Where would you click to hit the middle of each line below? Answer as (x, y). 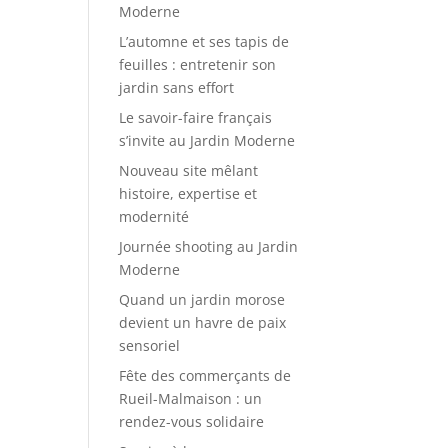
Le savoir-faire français (196, 117)
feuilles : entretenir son (198, 64)
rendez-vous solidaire (192, 421)
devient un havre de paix (203, 322)
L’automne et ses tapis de (204, 41)
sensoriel (150, 345)
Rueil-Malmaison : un (191, 398)
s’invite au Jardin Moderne (207, 140)
